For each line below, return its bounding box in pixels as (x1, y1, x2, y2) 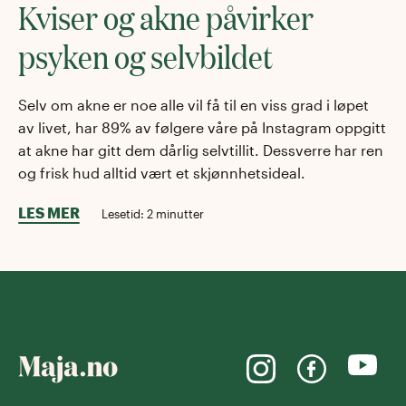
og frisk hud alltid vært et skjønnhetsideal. (18, 164, 305, 182)
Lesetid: (101, 207, 147, 221)
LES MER (18, 204, 80, 222)
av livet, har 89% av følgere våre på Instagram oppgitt (18, 119, 386, 137)
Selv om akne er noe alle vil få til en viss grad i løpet (18, 96, 369, 114)
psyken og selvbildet (18, 34, 273, 79)
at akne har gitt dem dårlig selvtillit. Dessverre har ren (18, 141, 383, 159)
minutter (153, 207, 204, 221)
